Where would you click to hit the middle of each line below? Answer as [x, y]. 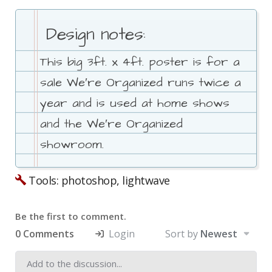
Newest [219, 233]
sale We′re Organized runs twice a [141, 82]
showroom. [72, 144]
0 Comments [45, 233]
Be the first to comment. [71, 216]
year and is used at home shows [135, 103]
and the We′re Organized [111, 124]
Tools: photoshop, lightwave [98, 180]
